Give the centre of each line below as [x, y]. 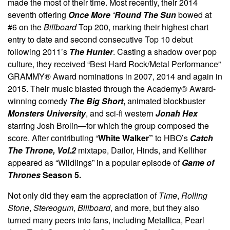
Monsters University [47, 113]
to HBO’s [172, 138]
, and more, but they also [155, 207]
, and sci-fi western [121, 113]
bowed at [195, 14]
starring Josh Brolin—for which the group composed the [108, 125]
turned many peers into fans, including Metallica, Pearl [106, 220]
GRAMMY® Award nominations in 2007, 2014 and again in [115, 76]
